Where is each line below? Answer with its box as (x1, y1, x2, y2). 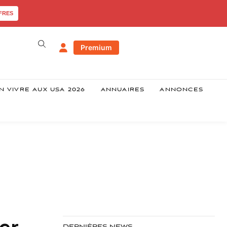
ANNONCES (160, 87, 204, 93)
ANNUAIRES (100, 87, 145, 93)
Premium (80, 43, 112, 52)
